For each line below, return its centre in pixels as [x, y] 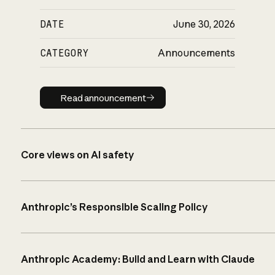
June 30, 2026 [204, 24]
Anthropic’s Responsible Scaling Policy [114, 207]
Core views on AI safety [77, 154]
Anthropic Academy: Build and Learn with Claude [137, 259]
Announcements [197, 53]
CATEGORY [64, 53]
